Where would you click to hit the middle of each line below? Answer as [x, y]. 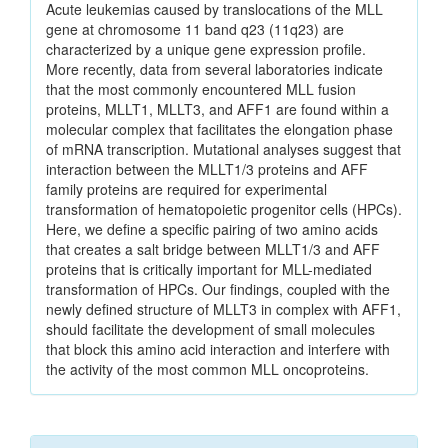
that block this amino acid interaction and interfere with [218, 349]
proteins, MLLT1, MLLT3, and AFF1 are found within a [217, 109]
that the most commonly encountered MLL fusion [201, 89]
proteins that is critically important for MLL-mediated [209, 269]
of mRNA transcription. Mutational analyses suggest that [223, 149]
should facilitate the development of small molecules [210, 329]
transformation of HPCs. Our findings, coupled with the [218, 289]
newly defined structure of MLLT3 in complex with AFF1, [223, 309]
